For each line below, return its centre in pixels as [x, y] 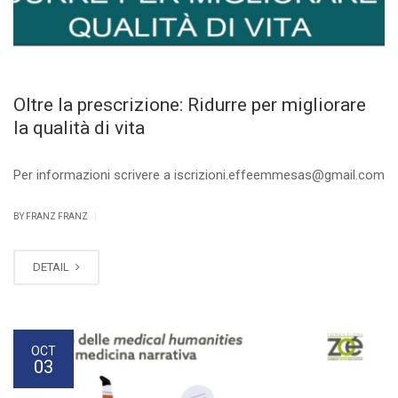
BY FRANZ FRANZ [52, 216]
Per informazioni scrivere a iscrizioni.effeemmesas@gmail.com [199, 175]
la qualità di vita [79, 127]
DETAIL [52, 267]
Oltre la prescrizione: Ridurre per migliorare [190, 104]
